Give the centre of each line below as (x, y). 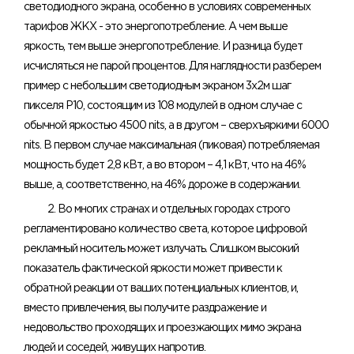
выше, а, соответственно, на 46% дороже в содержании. (162, 185)
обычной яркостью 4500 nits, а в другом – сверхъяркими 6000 (176, 125)
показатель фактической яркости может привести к (153, 268)
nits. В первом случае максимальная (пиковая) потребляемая (171, 145)
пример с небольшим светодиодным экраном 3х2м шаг (157, 86)
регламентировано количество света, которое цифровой (165, 229)
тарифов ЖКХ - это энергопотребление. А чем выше (156, 26)
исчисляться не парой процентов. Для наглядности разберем (172, 66)
